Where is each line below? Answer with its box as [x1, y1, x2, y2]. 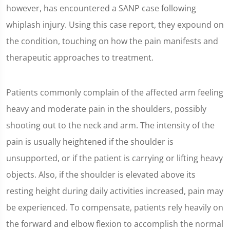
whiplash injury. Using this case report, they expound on [6, 19, 224, 30]
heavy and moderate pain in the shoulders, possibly [6, 103, 206, 114]
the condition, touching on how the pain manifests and [6, 35, 218, 47]
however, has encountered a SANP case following [6, 3, 196, 14]
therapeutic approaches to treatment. [6, 52, 154, 63]
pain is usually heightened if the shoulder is [6, 136, 174, 147]
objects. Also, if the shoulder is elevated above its [6, 169, 196, 180]
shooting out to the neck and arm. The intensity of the [6, 120, 215, 131]
